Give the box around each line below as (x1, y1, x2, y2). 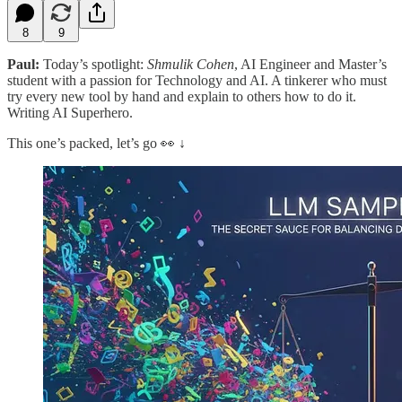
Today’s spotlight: (39, 56, 147, 72)
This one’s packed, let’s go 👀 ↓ (7, 135, 186, 151)
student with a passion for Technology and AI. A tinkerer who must (7, 72, 387, 88)
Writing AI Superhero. (7, 104, 133, 120)
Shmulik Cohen (147, 56, 234, 72)
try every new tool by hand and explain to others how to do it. (7, 88, 356, 104)
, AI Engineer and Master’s (234, 56, 387, 72)
